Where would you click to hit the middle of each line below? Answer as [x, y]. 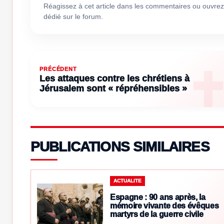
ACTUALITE [127, 181]
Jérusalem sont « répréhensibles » [113, 89]
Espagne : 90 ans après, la [158, 197]
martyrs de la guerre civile [157, 214]
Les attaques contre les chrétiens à [114, 79]
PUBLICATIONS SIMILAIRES [120, 147]
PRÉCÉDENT [58, 69]
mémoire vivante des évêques [164, 206]
